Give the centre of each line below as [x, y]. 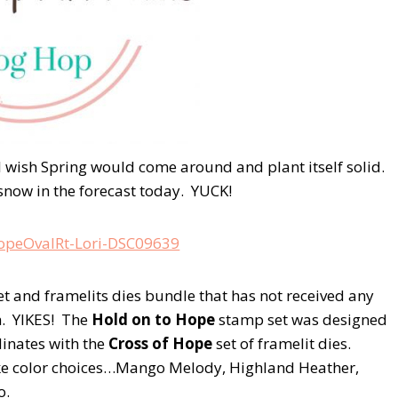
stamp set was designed [301, 319]
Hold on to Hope [153, 319]
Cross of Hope [160, 343]
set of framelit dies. [283, 343]
